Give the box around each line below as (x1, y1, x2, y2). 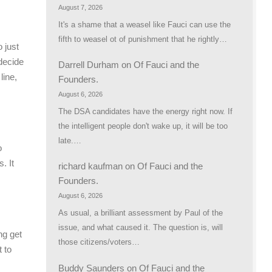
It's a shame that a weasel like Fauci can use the (58, 20, 231, 30)
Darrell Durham (58, 59, 119, 70)
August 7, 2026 (58, 4, 103, 12)
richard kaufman (58, 161, 123, 172)
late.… (58, 136, 81, 146)
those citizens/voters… (58, 237, 140, 247)
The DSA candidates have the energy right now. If (58, 107, 233, 117)
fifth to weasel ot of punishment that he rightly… (58, 35, 227, 44)
